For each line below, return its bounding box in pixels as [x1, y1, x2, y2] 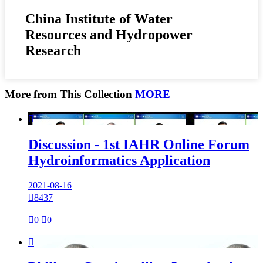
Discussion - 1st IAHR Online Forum [28, 136, 249, 152]
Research [25, 43, 81, 59]
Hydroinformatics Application [28, 152, 210, 168]
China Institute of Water [25, 11, 173, 27]
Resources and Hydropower [25, 27, 193, 43]
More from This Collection [5, 87, 135, 100]
